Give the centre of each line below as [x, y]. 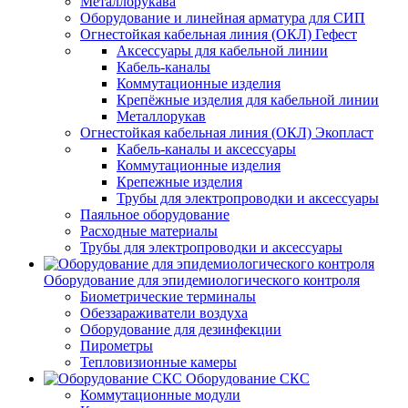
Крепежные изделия [179, 182]
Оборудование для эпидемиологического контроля [202, 280]
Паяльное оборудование [155, 214]
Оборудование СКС [248, 378]
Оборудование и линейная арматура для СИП [223, 18]
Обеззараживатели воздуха [164, 313]
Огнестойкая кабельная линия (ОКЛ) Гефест [219, 34]
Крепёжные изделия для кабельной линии [248, 100]
